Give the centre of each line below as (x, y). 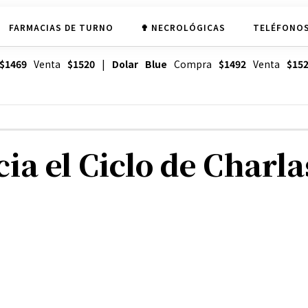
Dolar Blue (139, 64)
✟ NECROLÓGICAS (183, 27)
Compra (192, 64)
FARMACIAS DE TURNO (61, 27)
